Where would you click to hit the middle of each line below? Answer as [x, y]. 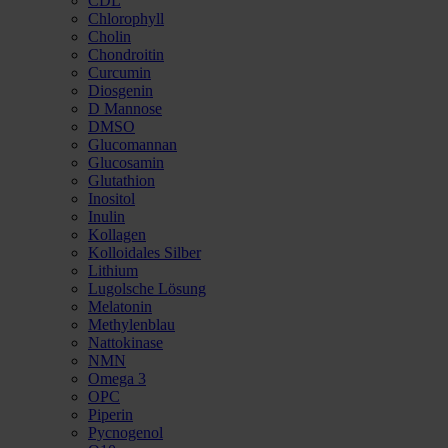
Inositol [111, 198]
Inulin [106, 216]
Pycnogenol [125, 432]
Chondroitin [126, 54]
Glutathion [121, 180]
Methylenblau [131, 324]
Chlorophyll [126, 18]
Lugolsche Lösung [147, 288]
